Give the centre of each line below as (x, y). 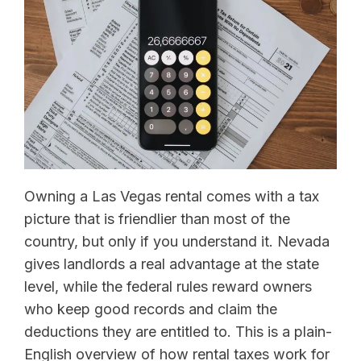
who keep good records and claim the (151, 309)
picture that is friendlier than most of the (157, 218)
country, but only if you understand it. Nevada (177, 241)
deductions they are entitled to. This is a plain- (178, 331)
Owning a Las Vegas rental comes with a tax (172, 196)
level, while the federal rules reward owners (168, 286)
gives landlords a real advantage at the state (172, 263)
